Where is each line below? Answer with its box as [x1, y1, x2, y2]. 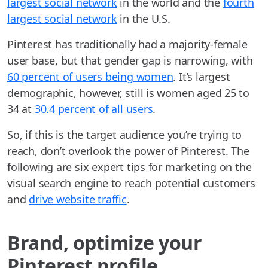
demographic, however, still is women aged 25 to [7, 86, 250, 100]
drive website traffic [29, 192, 127, 207]
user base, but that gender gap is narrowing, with [7, 53, 253, 68]
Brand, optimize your [7, 230, 202, 256]
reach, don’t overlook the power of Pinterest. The [7, 144, 249, 159]
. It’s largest [173, 69, 230, 84]
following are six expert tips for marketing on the [7, 160, 252, 175]
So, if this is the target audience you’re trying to [7, 127, 242, 142]
